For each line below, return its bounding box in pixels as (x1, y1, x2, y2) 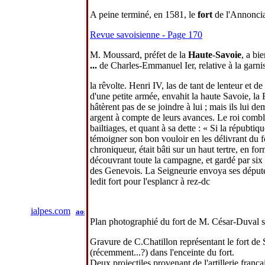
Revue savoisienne (90, 29, 160, 40)
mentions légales (201, 218, 257, 227)
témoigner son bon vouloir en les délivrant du (90, 133, 261, 144)
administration (134, 216, 193, 227)
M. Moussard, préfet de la (90, 49, 188, 60)
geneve (225, 207, 249, 216)
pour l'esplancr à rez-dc (124, 176, 210, 186)
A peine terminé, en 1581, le (90, 9, 198, 20)
